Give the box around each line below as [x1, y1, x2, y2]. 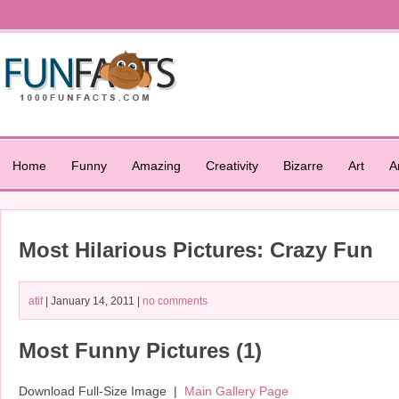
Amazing [132, 158, 181, 173]
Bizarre [283, 158, 323, 173]
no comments [142, 294, 208, 307]
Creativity [206, 158, 258, 173]
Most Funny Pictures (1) [19, 338, 262, 362]
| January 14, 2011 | [43, 294, 142, 307]
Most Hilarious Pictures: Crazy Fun [19, 237, 373, 262]
